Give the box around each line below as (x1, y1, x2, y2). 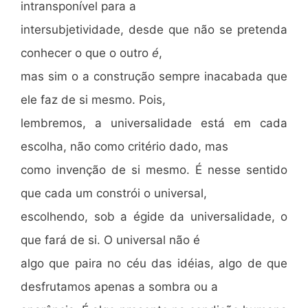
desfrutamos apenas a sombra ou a (21, 279, 218, 294)
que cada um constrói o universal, (21, 186, 207, 200)
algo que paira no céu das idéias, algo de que (21, 256, 287, 270)
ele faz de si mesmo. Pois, (21, 92, 166, 107)
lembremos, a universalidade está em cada (21, 115, 287, 130)
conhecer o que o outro (21, 45, 152, 60)
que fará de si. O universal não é (21, 232, 200, 247)
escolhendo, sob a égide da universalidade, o (21, 209, 287, 223)
